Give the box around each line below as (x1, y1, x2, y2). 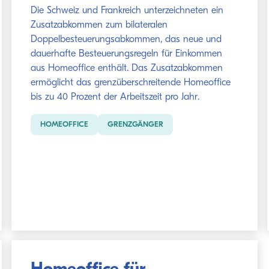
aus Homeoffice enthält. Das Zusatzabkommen (30, 64, 223, 73)
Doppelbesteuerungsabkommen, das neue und (30, 35, 222, 44)
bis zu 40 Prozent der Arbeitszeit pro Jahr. (30, 92, 199, 102)
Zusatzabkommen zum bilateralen (30, 20, 168, 30)
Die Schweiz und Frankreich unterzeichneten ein (30, 6, 223, 16)
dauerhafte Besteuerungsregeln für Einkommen (30, 49, 222, 59)
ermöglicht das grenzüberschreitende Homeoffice (30, 78, 231, 88)
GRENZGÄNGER (107, 121, 163, 128)
